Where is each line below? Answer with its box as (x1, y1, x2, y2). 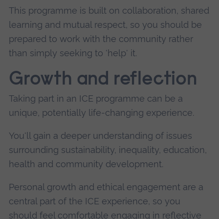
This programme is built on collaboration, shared (8, 5, 209, 16)
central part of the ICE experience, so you (8, 196, 180, 207)
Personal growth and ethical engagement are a (8, 182, 203, 193)
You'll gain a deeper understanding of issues (8, 131, 192, 141)
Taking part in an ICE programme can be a (8, 93, 183, 104)
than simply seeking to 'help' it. (8, 47, 137, 58)
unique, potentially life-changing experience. (8, 107, 194, 118)
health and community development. (8, 159, 163, 170)
